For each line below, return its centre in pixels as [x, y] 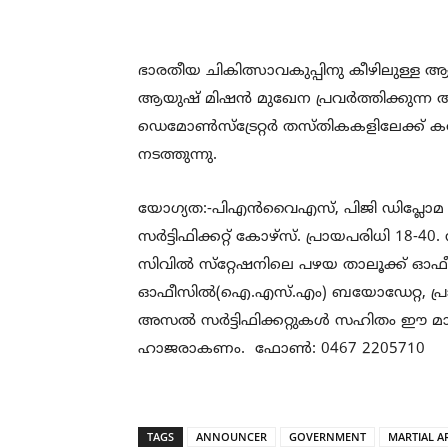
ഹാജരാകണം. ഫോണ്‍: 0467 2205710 [281, 349]
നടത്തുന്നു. [177, 155]
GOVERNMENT [327, 436]
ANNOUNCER [231, 436]
